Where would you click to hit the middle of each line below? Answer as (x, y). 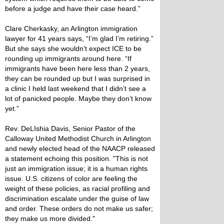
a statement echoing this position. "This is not (76, 158)
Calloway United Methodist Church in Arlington (78, 138)
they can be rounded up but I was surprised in (77, 78)
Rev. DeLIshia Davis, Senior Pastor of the (70, 128)
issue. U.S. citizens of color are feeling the (71, 178)
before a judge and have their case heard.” (73, 8)
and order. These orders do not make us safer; (79, 208)
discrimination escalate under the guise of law (77, 198)
